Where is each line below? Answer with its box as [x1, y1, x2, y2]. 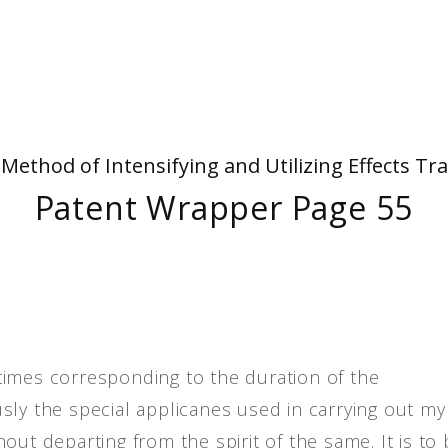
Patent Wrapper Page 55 [34, 186, 414, 229]
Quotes [119, 55, 170, 73]
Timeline [119, 93, 178, 111]
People [119, 17, 168, 35]
